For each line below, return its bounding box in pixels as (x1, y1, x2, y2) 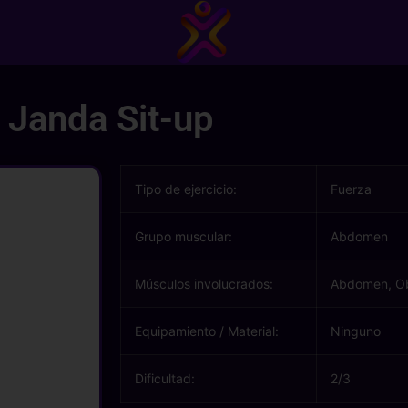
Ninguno (331, 323, 381, 339)
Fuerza (331, 181, 372, 197)
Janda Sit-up (8, 97, 214, 140)
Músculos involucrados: (135, 276, 273, 291)
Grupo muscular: (135, 229, 232, 244)
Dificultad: (135, 371, 195, 386)
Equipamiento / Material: (135, 323, 279, 339)
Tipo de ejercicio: (135, 181, 237, 197)
